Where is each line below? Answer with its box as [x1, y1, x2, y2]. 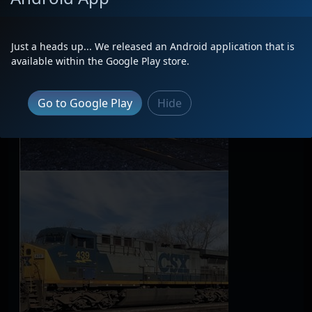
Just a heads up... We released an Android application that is [11, 39, 295, 53]
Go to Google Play [38, 95, 132, 111]
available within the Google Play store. [11, 54, 189, 68]
